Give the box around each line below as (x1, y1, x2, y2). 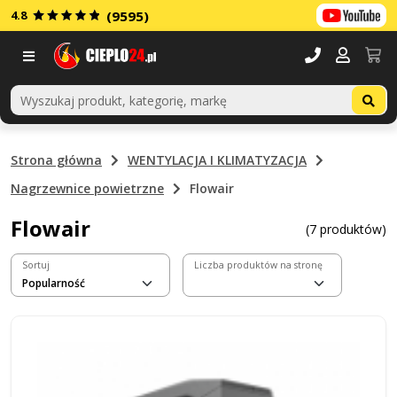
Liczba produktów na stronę (194, 259, 323, 271)
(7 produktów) (306, 220, 386, 237)
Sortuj (22, 259, 50, 271)
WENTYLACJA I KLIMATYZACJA (128, 152, 307, 168)
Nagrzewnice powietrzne (11, 180, 164, 197)
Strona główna (11, 152, 102, 168)
